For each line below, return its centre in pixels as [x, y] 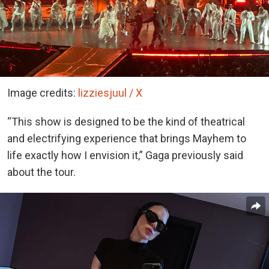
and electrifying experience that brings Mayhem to [127, 139]
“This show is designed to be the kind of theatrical [126, 122]
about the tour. [41, 172]
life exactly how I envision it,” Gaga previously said [125, 156]
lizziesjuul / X [110, 93]
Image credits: [43, 93]
